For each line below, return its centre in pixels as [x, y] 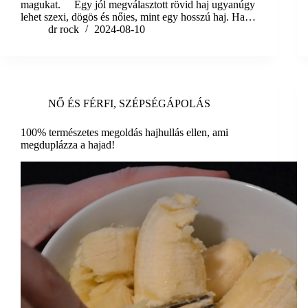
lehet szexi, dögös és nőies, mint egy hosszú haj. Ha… [138, 17]
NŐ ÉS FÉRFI [81, 104]
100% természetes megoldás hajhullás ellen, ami [124, 133]
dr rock [64, 30]
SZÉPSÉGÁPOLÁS [165, 104]
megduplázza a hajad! [68, 145]
